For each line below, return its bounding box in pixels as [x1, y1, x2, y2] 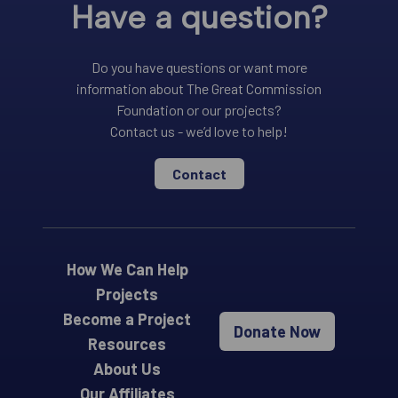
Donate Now [234, 321, 321, 341]
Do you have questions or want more [91, 58, 307, 76]
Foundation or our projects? [116, 100, 282, 118]
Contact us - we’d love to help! [110, 122, 288, 139]
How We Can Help [66, 259, 188, 279]
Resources [88, 333, 166, 354]
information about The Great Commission [76, 79, 322, 97]
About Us [93, 358, 161, 378]
